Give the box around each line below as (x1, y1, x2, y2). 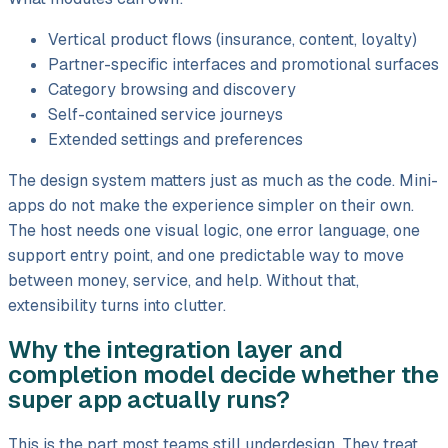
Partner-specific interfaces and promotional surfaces (48, 53, 439, 75)
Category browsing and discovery (48, 78, 296, 100)
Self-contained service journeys (48, 103, 283, 125)
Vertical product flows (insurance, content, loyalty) (48, 28, 417, 50)
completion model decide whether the (8, 359, 439, 391)
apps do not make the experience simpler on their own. (8, 194, 414, 216)
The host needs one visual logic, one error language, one (8, 219, 420, 241)
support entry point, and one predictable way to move (8, 244, 404, 266)
